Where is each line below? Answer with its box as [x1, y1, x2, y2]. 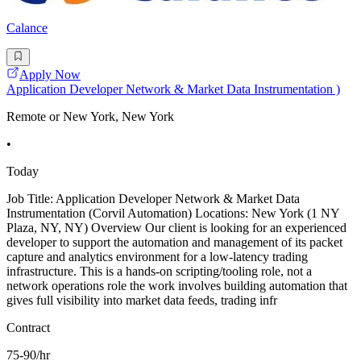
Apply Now [19, 68, 81, 82]
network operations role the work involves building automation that [6, 279, 347, 293]
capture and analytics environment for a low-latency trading [6, 250, 308, 264]
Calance [6, 21, 48, 35]
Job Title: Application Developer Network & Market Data [6, 192, 300, 206]
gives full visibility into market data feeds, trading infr [6, 293, 277, 308]
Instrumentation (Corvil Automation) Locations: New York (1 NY [6, 206, 339, 221]
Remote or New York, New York [6, 110, 174, 124]
